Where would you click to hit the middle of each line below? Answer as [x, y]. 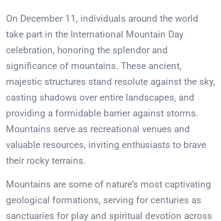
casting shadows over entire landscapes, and [100, 98]
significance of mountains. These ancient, [94, 66]
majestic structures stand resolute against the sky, [110, 82]
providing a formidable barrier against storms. [102, 113]
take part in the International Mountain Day [95, 35]
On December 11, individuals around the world [102, 19]
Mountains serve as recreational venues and [98, 129]
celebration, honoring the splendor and [87, 50]
